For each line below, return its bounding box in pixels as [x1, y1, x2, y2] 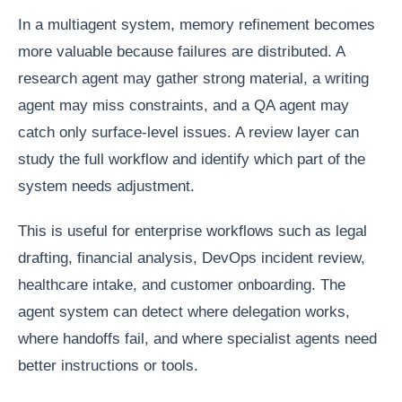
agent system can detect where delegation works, [18, 302, 350, 320]
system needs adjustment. [18, 177, 195, 195]
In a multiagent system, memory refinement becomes [18, 15, 375, 33]
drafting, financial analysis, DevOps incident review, [18, 249, 365, 267]
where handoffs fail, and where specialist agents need [18, 329, 377, 347]
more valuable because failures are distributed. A [18, 42, 345, 60]
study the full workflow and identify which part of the [18, 150, 365, 168]
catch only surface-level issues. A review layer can [18, 123, 359, 141]
